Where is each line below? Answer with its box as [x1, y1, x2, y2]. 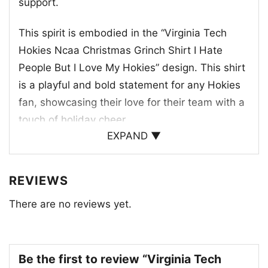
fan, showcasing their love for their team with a [19, 96, 245, 108]
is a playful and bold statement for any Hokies [19, 78, 240, 91]
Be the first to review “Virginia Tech [19, 251, 221, 266]
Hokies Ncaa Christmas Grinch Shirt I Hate [19, 44, 223, 56]
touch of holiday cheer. [19, 113, 128, 126]
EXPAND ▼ [107, 129, 161, 142]
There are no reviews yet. [9, 197, 132, 210]
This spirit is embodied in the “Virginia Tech [19, 26, 227, 39]
